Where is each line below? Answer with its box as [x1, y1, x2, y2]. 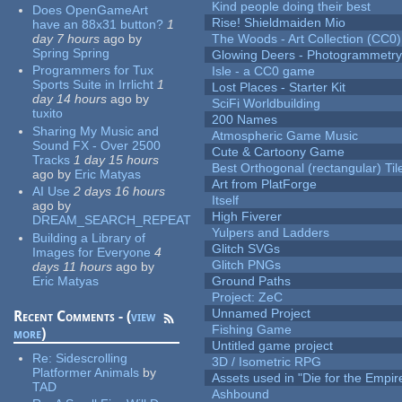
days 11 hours [32, 258, 113, 274]
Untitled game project [212, 338, 334, 354]
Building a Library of [32, 230, 146, 245]
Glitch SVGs [212, 241, 281, 257]
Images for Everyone [32, 244, 152, 259]
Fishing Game [212, 322, 293, 337]
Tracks [32, 152, 71, 167]
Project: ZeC [212, 290, 284, 305]
